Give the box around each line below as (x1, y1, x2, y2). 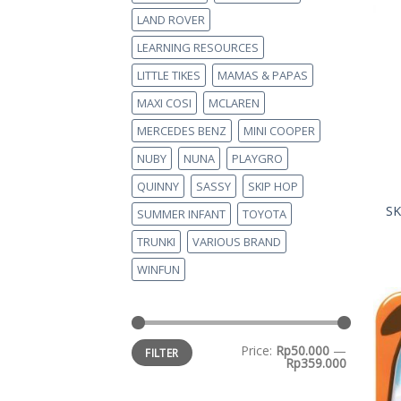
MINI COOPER (243, 123, 315, 139)
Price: (241, 342, 276, 359)
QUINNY (137, 178, 179, 194)
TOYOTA (243, 206, 286, 222)
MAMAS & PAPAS (218, 67, 308, 83)
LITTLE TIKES (137, 67, 200, 83)
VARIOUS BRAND (192, 234, 281, 250)
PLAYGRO (232, 150, 283, 166)
